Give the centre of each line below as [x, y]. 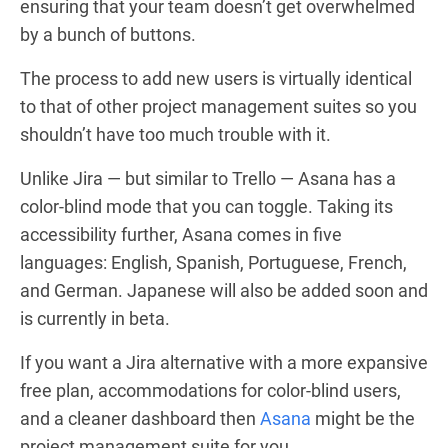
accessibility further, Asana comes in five [181, 234]
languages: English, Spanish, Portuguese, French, [213, 262]
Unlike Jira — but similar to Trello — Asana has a [208, 178]
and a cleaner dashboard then [140, 418]
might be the [363, 418]
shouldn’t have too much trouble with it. [175, 134]
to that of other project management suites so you [218, 106]
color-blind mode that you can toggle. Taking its [206, 206]
